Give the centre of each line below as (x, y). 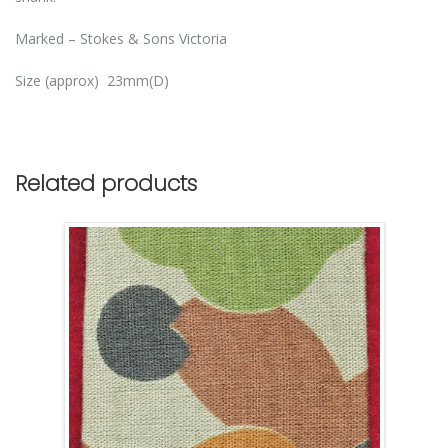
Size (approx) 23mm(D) (92, 81)
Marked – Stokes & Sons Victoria (121, 39)
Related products (106, 183)
